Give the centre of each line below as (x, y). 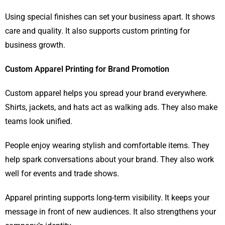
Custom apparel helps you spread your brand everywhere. (106, 93)
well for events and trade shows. (62, 174)
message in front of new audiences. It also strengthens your (110, 212)
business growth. (35, 45)
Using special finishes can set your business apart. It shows (110, 17)
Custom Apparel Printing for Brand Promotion (87, 69)
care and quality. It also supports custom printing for (97, 31)
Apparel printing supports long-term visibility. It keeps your (107, 198)
